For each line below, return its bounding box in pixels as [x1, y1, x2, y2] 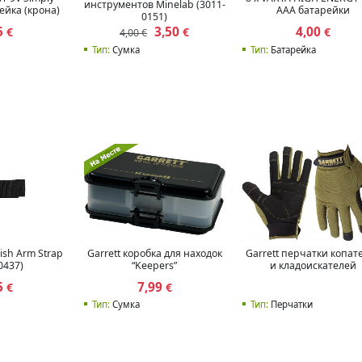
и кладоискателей [270, 258, 357, 272]
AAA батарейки [276, 3, 351, 18]
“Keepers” [132, 258, 178, 272]
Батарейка [268, 43, 316, 56]
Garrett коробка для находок [86, 246, 222, 260]
